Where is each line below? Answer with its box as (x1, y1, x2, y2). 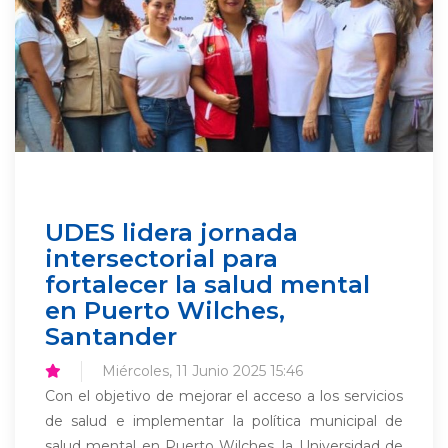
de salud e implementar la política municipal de (45, 412, 403, 430)
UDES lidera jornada (45, 217, 298, 247)
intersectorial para (45, 243, 278, 273)
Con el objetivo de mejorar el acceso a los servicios (45, 387, 403, 405)
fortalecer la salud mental (45, 269, 370, 299)
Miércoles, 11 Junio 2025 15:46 (102, 362, 303, 380)
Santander (45, 321, 177, 351)
